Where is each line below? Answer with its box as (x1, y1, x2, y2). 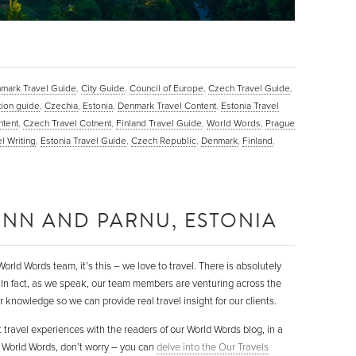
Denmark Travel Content (118, 99, 216, 111)
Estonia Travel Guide (41, 134, 126, 146)
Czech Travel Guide (208, 82, 290, 94)
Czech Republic (131, 134, 196, 146)
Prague (265, 117, 295, 129)
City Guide (81, 82, 125, 94)
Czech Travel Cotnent (23, 117, 111, 129)
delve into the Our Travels (157, 340, 269, 354)
